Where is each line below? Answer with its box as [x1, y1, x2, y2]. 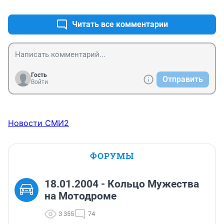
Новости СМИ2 [8, 118, 69, 128]
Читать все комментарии [72, 19, 168, 29]
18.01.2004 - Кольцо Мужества [44, 178, 199, 190]
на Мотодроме [44, 190, 116, 202]
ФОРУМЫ [90, 150, 134, 162]
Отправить [162, 74, 203, 84]
